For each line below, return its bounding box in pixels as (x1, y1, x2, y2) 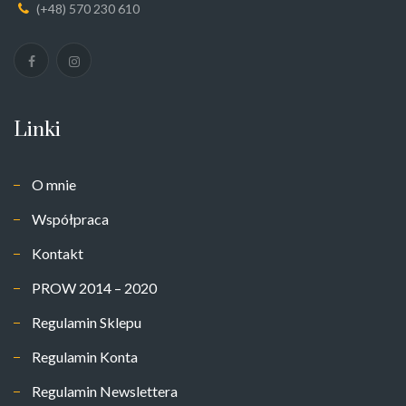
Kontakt (32, 244, 83, 262)
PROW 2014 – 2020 (32, 278, 157, 296)
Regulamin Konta (32, 347, 138, 365)
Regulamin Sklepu (32, 313, 141, 331)
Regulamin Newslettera (32, 382, 178, 400)
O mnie (32, 175, 76, 193)
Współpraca (32, 209, 109, 227)
